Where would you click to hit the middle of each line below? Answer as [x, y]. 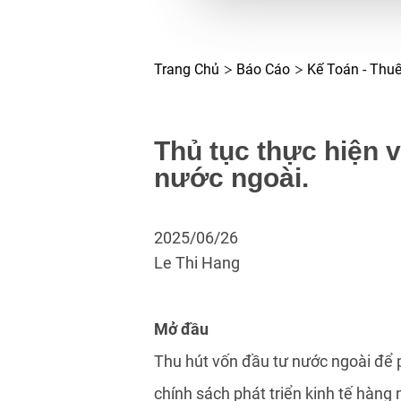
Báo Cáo [263, 69]
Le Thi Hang [197, 263]
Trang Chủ [187, 69]
